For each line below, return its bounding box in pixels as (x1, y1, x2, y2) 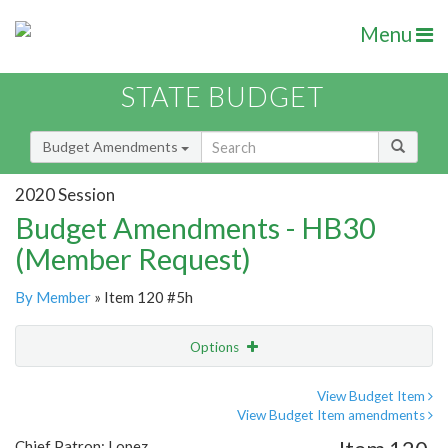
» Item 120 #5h (91, 288, 193, 307)
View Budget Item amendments (237, 407, 428, 424)
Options (190, 339, 242, 356)
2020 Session (15, 183, 115, 205)
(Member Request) (15, 241, 251, 277)
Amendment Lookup (20, 421, 147, 439)
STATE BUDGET (121, 80, 324, 114)
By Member (15, 288, 91, 307)
